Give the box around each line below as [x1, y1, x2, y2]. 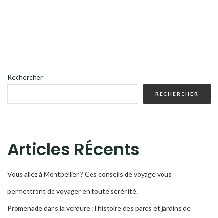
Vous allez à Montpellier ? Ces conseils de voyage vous [7, 169, 172, 178]
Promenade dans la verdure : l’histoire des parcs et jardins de [7, 203, 191, 212]
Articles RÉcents [7, 137, 140, 161]
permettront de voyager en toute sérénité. [7, 186, 138, 195]
